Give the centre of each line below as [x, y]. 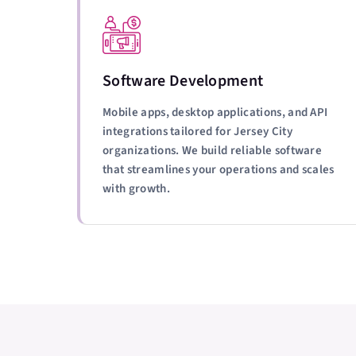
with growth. [136, 189]
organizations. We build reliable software [213, 151]
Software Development [183, 81]
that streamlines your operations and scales [219, 170]
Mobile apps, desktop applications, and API [215, 112]
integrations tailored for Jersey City [197, 132]
